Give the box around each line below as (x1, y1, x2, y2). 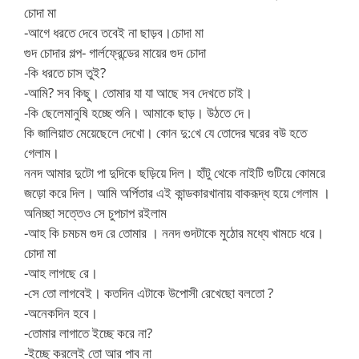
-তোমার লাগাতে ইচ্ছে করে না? (24, 323, 152, 342)
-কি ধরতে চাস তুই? (24, 63, 106, 82)
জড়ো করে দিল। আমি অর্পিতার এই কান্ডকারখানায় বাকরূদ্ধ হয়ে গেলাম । (24, 183, 330, 202)
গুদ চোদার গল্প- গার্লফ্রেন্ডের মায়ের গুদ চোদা (24, 42, 206, 62)
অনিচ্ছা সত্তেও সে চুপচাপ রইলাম (24, 203, 167, 222)
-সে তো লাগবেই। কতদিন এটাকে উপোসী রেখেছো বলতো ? (24, 283, 273, 302)
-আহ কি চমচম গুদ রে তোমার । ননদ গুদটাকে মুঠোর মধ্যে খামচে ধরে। (24, 223, 324, 242)
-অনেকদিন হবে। (24, 303, 98, 322)
